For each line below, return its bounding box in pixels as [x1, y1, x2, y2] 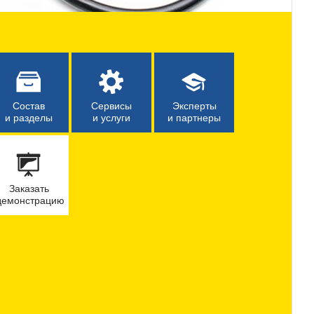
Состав [13, 100, 45, 111]
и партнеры [168, 112, 221, 123]
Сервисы [91, 100, 132, 111]
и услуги [93, 112, 130, 123]
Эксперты [172, 100, 217, 111]
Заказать [8, 183, 49, 194]
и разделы [5, 112, 53, 123]
